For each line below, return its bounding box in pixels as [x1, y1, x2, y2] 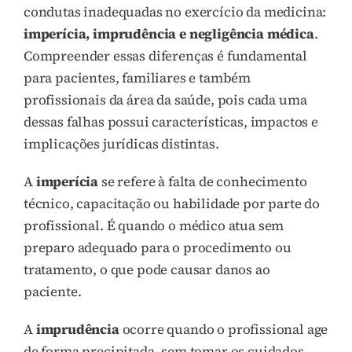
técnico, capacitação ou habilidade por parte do [24, 193, 321, 213]
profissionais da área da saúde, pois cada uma [24, 90, 307, 109]
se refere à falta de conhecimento [98, 171, 307, 191]
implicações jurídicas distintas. [24, 134, 219, 153]
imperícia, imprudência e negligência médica [24, 24, 314, 43]
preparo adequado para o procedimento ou [24, 237, 291, 257]
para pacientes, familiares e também [24, 68, 251, 87]
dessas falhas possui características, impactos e [24, 112, 318, 131]
